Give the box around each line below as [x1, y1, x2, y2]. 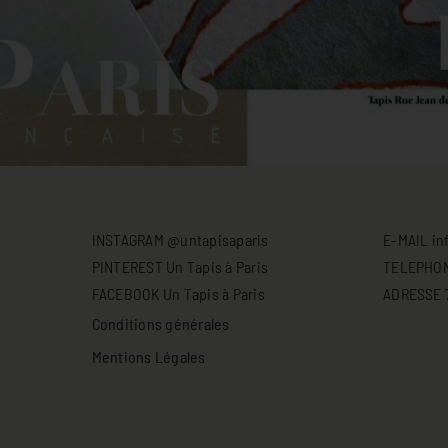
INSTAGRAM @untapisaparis [91, 230, 269, 249]
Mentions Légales [91, 347, 206, 366]
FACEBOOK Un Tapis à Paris [91, 284, 265, 303]
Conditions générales [91, 314, 230, 333]
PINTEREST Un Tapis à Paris [91, 257, 268, 276]
